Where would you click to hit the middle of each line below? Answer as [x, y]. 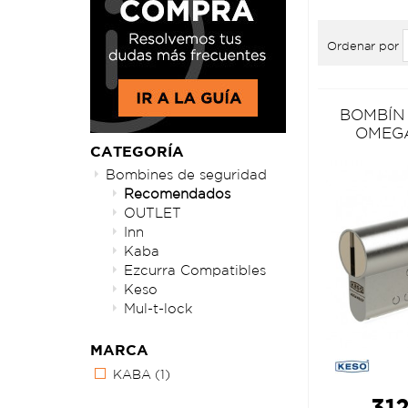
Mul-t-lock [158, 309]
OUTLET [153, 213]
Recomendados [177, 194]
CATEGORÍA [137, 152]
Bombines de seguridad [186, 175]
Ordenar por [362, 46]
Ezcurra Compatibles [195, 270]
